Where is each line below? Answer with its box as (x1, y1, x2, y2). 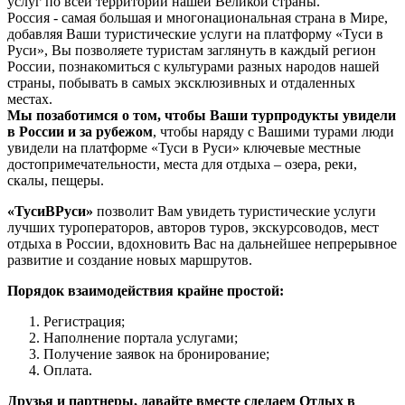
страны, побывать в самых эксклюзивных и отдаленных (7, 74, 355, 90)
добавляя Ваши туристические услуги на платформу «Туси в (7, 25, 383, 42)
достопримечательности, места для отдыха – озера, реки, (7, 155, 357, 172)
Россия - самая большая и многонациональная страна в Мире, (7, 9, 388, 25)
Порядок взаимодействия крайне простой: (7, 282, 284, 298)
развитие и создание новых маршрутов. (7, 251, 252, 268)
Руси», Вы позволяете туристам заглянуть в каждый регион (7, 42, 376, 58)
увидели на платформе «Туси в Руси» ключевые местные (7, 139, 361, 155)
